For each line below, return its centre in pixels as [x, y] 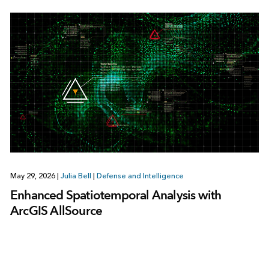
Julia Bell [76, 176]
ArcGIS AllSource [56, 211]
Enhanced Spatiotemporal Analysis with [116, 195]
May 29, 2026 [33, 176]
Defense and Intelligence [140, 176]
